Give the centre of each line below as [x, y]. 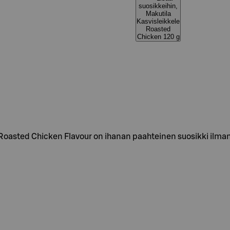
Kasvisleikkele [158, 21]
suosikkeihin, [158, 6]
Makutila [158, 14]
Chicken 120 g [158, 37]
